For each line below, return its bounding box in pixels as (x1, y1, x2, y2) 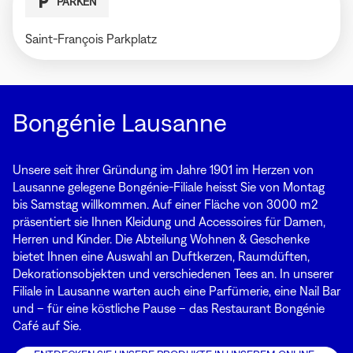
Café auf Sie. (13, 318, 81, 333)
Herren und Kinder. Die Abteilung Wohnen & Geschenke (13, 231, 310, 246)
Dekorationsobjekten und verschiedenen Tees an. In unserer (13, 266, 333, 281)
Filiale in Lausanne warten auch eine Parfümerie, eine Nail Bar (13, 283, 340, 298)
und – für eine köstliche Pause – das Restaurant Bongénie (13, 300, 325, 315)
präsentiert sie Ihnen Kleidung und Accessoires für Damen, (13, 214, 325, 229)
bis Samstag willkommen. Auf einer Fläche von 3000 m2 (13, 196, 318, 211)
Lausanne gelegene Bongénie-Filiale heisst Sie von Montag (13, 179, 325, 194)
